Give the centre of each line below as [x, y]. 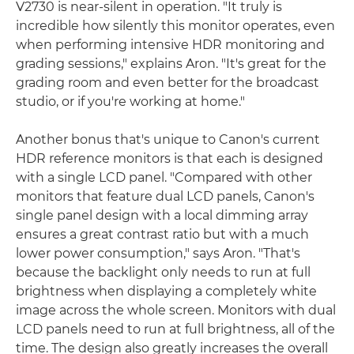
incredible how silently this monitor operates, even [175, 25]
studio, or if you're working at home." [130, 101]
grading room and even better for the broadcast [168, 82]
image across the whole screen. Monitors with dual [176, 310]
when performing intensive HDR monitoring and [170, 44]
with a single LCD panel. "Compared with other [164, 177]
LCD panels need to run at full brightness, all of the [175, 329]
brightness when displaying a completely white [166, 291]
